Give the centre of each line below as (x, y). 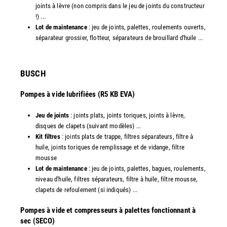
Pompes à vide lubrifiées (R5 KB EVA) (78, 94)
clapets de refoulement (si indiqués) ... (86, 190)
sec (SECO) (38, 221)
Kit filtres (48, 136)
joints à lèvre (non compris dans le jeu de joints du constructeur (120, 6)
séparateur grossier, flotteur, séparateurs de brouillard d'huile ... (119, 38)
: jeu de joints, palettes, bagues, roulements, (146, 168)
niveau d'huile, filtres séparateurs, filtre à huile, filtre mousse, (117, 179)
